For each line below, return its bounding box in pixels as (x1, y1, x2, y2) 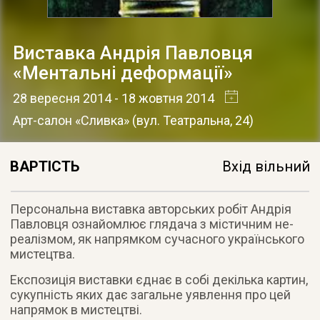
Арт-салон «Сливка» (12, 112, 129, 128)
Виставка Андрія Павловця (12, 41, 253, 64)
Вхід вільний (222, 157, 311, 175)
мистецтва (10, 246, 73, 261)
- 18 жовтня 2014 (111, 90, 214, 106)
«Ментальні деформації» (12, 61, 233, 84)
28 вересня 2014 (12, 90, 111, 106)
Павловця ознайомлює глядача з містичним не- (10, 216, 294, 231)
